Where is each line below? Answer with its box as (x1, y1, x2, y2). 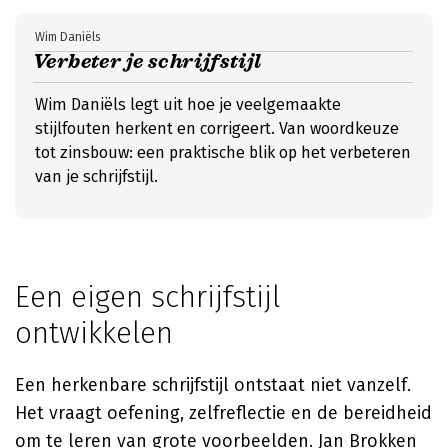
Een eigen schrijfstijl (15, 279, 280, 315)
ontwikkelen (15, 315, 173, 351)
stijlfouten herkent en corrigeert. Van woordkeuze (35, 119, 399, 138)
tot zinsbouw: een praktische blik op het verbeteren (35, 143, 411, 162)
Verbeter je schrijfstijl (33, 49, 262, 74)
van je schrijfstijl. (35, 167, 158, 186)
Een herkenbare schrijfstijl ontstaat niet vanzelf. (15, 374, 411, 396)
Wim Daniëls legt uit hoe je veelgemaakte (35, 95, 341, 114)
